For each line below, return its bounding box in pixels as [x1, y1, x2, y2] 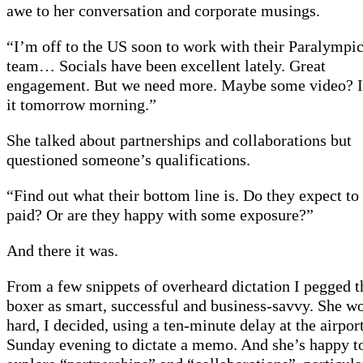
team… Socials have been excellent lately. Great [6, 57, 326, 75]
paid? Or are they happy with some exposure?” [6, 206, 314, 224]
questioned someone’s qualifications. [6, 151, 250, 169]
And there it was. [6, 241, 118, 260]
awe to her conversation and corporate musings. [6, 2, 320, 20]
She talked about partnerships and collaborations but [6, 131, 352, 150]
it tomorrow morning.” [6, 96, 156, 114]
